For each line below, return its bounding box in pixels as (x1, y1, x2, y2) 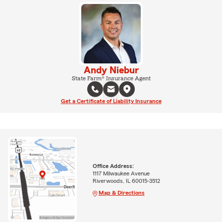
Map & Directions (98, 189, 145, 196)
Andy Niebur (83, 65, 139, 75)
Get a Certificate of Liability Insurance (60, 98, 162, 104)
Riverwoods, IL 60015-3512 (92, 177, 160, 184)
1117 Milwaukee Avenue (92, 170, 150, 176)
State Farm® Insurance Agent (71, 75, 151, 81)
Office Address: (92, 163, 134, 169)
